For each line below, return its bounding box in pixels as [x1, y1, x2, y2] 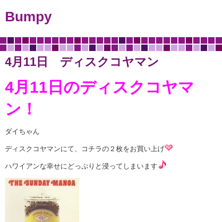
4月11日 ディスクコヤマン [5, 55, 159, 68]
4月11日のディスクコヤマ [5, 78, 194, 96]
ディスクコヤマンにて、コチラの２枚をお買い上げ [5, 145, 165, 153]
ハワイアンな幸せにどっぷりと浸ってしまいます [5, 162, 158, 170]
